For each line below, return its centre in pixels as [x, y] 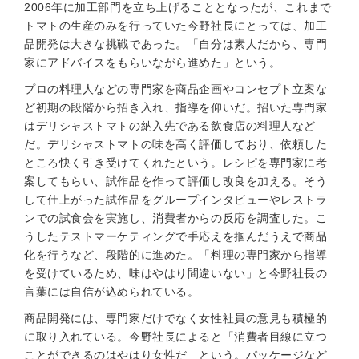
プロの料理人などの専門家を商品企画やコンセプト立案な [176, 89]
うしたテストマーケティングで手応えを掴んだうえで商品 [176, 236]
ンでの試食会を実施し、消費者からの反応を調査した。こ [176, 218]
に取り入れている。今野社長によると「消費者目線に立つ [176, 337]
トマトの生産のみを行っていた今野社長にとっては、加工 [176, 26]
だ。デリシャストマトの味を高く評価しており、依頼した [176, 144]
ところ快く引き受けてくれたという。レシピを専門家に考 [176, 163]
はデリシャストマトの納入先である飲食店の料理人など [170, 126]
